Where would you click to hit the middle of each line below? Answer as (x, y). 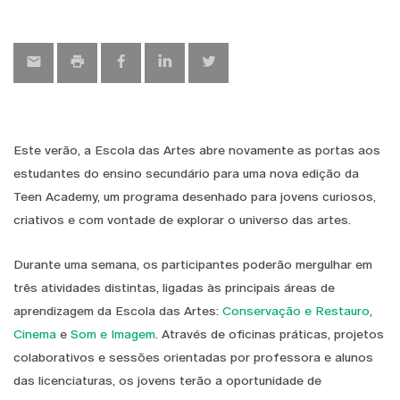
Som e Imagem (113, 333)
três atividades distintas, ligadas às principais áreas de (174, 287)
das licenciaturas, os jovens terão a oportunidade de (167, 380)
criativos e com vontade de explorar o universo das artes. (182, 219)
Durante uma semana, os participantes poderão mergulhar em (193, 264)
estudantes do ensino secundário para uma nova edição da (186, 173)
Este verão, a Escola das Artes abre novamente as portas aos (197, 150)
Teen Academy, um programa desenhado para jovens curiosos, (195, 196)
